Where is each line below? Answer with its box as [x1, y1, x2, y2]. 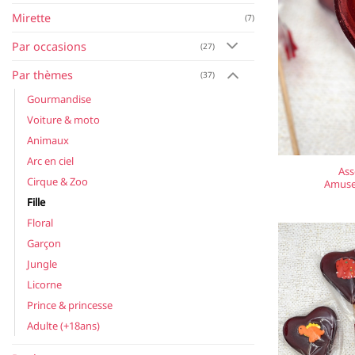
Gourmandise [27, 91, 91, 106]
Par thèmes [12, 67, 73, 82]
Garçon [27, 235, 61, 250]
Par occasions [12, 38, 86, 54]
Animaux [27, 132, 69, 147]
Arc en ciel [27, 153, 74, 168]
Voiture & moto [27, 112, 100, 127]
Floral [27, 215, 53, 230]
